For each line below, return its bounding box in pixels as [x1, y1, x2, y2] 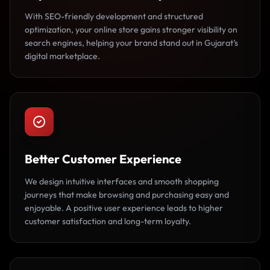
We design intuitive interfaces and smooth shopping [25, 176, 219, 187]
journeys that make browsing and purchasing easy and [25, 189, 229, 200]
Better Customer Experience [25, 151, 181, 166]
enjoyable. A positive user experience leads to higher [25, 202, 223, 213]
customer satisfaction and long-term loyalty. [25, 216, 191, 227]
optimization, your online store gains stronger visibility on [25, 24, 237, 35]
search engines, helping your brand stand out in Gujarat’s [25, 37, 238, 48]
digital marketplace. [25, 51, 100, 61]
